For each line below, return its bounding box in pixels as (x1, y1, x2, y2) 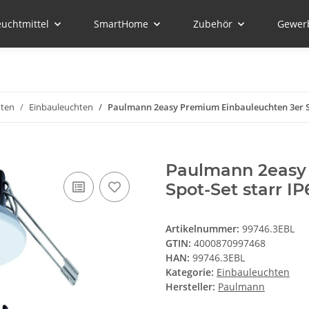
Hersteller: (166, 280, 215, 294)
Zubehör (193, 17, 232, 30)
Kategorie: (166, 266, 217, 279)
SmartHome (94, 17, 148, 30)
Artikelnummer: (166, 222, 242, 236)
